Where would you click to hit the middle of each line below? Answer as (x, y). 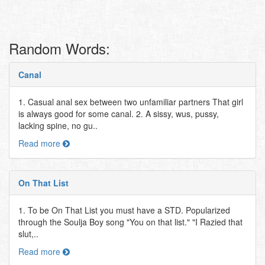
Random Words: (59, 48)
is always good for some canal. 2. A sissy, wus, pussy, (119, 114)
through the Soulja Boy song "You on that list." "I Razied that (130, 222)
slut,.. (28, 234)
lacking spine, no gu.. (58, 125)
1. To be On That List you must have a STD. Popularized (124, 210)
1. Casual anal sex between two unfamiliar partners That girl (131, 102)
